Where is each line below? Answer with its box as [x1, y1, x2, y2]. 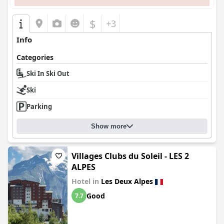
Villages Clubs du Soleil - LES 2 [71, 150, 189, 161]
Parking [26, 102, 52, 111]
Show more [91, 122, 126, 130]
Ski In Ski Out [26, 69, 69, 78]
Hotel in [71, 176, 101, 186]
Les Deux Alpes [101, 176, 153, 186]
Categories [16, 52, 53, 62]
